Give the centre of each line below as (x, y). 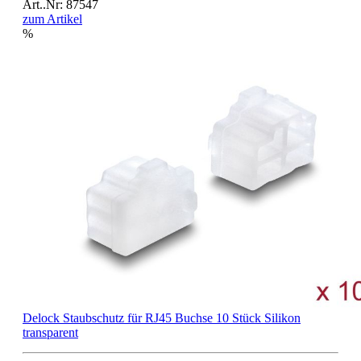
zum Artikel (52, 19)
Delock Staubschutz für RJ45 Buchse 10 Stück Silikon (162, 318)
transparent (50, 333)
